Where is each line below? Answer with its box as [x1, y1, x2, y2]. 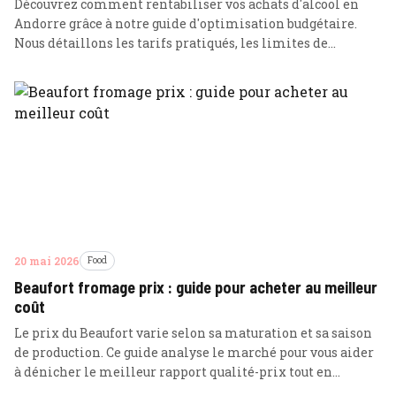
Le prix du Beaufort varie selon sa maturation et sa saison [14, 324, 372, 341]
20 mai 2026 [14, 254, 80, 268]
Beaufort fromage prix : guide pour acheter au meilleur [14, 278, 377, 297]
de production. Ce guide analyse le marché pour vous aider [14, 344, 374, 361]
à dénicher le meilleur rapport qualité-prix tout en [14, 363, 332, 380]
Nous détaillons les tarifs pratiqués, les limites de [14, 34, 328, 51]
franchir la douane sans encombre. [14, 73, 231, 90]
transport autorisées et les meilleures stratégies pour [14, 54, 347, 71]
